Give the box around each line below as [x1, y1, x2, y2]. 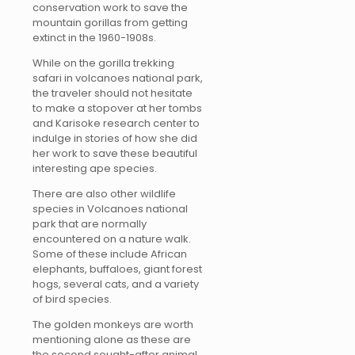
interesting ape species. [32, 161, 157, 177]
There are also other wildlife [32, 186, 176, 202]
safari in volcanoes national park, [32, 71, 203, 86]
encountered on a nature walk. [32, 231, 191, 247]
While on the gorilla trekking [32, 55, 174, 71]
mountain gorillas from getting [32, 15, 188, 31]
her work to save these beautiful [32, 146, 197, 162]
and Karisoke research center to [32, 116, 200, 132]
